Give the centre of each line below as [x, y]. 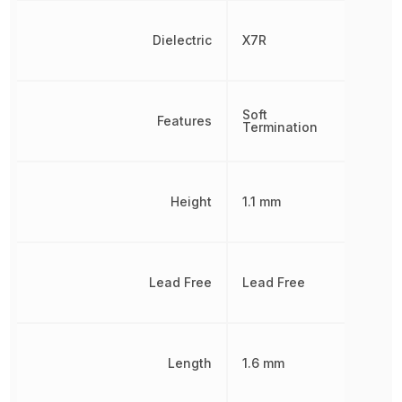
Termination [280, 127]
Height [191, 201]
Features [184, 120]
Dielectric [182, 39]
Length [189, 363]
